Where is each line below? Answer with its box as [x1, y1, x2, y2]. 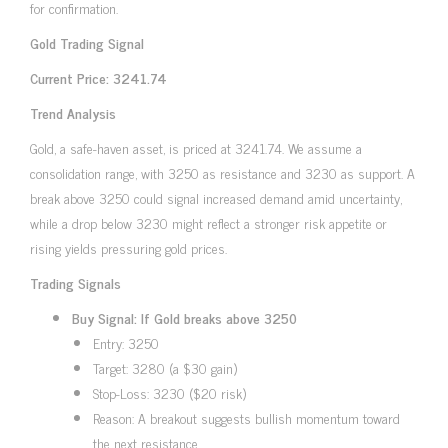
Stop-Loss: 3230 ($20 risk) [93, 380, 246, 404]
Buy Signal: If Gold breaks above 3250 [72, 305, 297, 329]
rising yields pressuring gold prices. [30, 235, 227, 259]
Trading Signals [30, 270, 121, 294]
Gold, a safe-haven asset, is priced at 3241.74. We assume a [30, 135, 362, 159]
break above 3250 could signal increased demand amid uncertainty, [30, 185, 402, 209]
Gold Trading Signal [30, 30, 144, 54]
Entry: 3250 [93, 330, 159, 354]
